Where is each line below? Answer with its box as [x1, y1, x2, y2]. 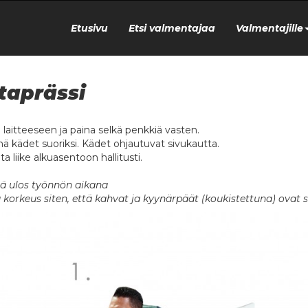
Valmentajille [235, 22, 303, 34]
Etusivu [70, 22, 108, 34]
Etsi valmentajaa [128, 22, 215, 34]
